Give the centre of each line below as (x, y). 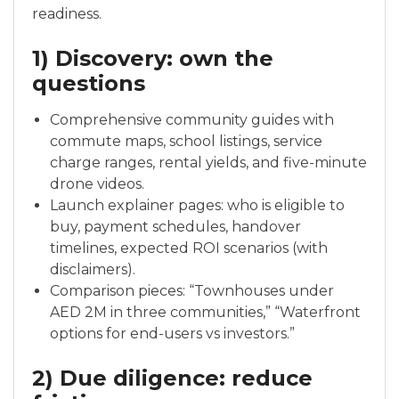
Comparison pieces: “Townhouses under (192, 291)
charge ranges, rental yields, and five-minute (208, 163)
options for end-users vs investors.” (172, 334)
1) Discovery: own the (153, 59)
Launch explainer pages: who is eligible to (197, 206)
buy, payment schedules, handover (175, 227)
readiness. (67, 14)
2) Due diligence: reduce (172, 379)
